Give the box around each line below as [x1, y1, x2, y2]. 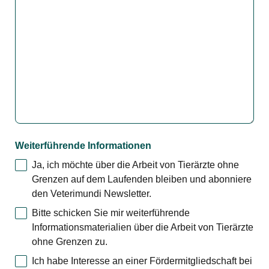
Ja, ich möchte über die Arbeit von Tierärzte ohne [32, 160, 239, 171]
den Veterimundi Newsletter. [32, 189, 151, 199]
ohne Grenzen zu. [32, 237, 107, 247]
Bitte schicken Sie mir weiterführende [32, 208, 190, 219]
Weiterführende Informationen [15, 141, 151, 151]
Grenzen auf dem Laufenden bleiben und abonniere [32, 174, 252, 185]
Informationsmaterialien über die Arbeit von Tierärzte [32, 222, 253, 233]
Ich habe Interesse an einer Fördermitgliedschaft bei [32, 256, 252, 267]
